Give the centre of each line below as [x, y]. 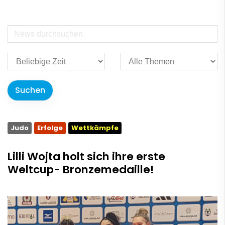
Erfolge [50, 128]
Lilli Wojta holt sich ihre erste [86, 157]
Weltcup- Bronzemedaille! [81, 170]
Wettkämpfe [95, 128]
